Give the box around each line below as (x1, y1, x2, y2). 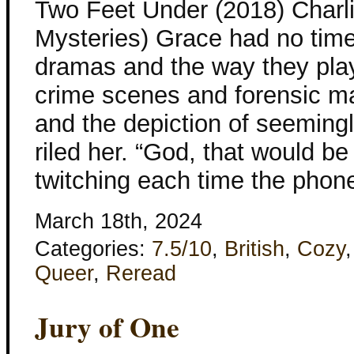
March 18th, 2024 (35, 209, 202, 234)
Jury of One (35, 306, 179, 347)
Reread (106, 262, 176, 286)
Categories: (35, 237, 152, 262)
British (224, 237, 284, 262)
